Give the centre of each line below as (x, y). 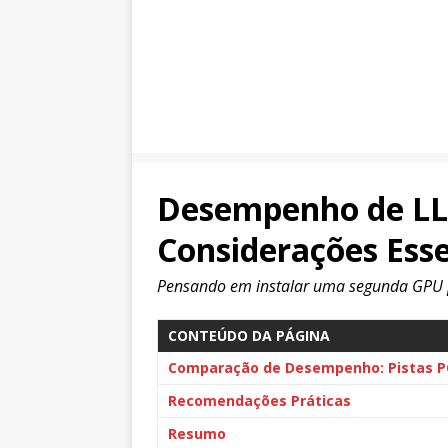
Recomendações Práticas (259, 400)
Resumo (197, 433)
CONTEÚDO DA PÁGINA (249, 335)
